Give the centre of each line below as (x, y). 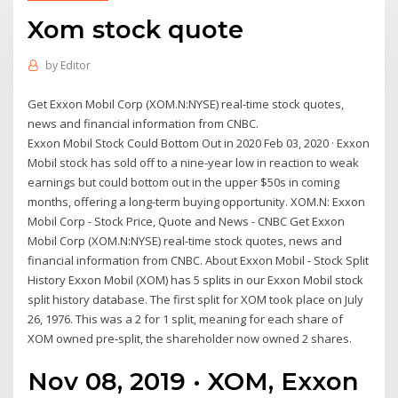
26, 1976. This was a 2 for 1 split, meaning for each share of (186, 318)
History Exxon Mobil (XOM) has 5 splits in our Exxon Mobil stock (196, 279)
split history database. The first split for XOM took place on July (196, 299)
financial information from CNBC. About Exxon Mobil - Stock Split (199, 260)
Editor (75, 66)
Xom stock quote (136, 29)
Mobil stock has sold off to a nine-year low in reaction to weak (194, 162)
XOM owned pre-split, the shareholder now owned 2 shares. (190, 338)
